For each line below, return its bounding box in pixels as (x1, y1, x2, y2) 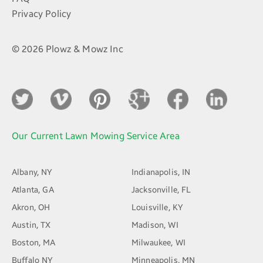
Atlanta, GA (12, 185, 54, 195)
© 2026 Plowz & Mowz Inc (12, 43, 123, 55)
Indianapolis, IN (131, 167, 191, 178)
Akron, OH (12, 203, 50, 213)
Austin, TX (12, 220, 51, 231)
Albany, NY (12, 167, 53, 178)
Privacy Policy (12, 8, 72, 20)
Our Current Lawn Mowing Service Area (12, 130, 180, 142)
